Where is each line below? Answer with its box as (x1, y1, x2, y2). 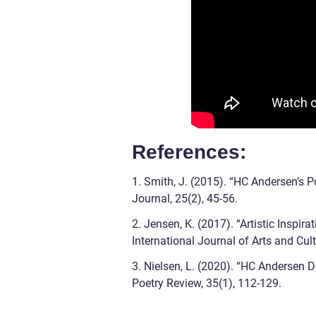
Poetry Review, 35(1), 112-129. (132, 276, 281, 290)
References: (132, 140, 246, 163)
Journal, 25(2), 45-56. (132, 191, 238, 205)
